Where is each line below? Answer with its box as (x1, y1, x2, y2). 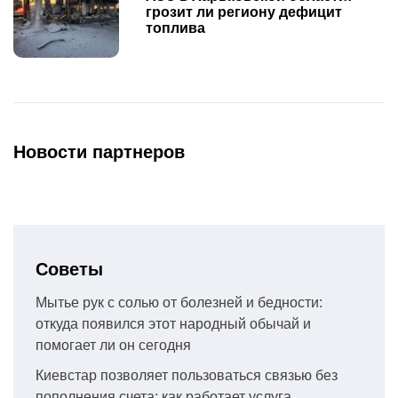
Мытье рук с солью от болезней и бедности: (36, 294, 322, 310)
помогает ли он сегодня (36, 337, 191, 353)
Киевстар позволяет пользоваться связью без (36, 367, 338, 383)
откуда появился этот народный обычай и (36, 315, 311, 331)
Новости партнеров (13, 141, 185, 162)
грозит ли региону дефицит (146, 4, 343, 20)
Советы (36, 259, 103, 279)
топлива (146, 20, 206, 36)
